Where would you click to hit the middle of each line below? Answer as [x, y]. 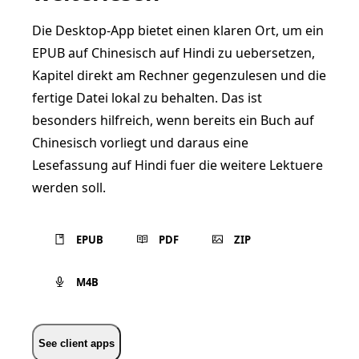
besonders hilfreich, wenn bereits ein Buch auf [173, 120]
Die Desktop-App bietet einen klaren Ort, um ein [178, 30]
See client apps [77, 343]
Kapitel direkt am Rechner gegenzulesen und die [179, 75]
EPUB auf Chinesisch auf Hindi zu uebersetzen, [173, 53]
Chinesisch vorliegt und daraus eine [140, 143]
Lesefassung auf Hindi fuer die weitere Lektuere [177, 165]
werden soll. [69, 188]
